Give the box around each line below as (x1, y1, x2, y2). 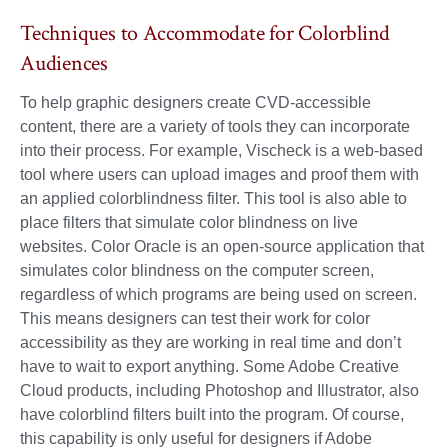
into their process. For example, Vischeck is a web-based (20, 142, 423, 160)
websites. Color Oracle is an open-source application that (20, 238, 424, 256)
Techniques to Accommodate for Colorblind (20, 19, 391, 49)
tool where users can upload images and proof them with (20, 166, 419, 184)
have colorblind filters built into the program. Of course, (20, 406, 404, 424)
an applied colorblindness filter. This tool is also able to (20, 190, 407, 208)
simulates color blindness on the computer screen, (20, 262, 374, 280)
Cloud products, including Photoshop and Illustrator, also (20, 382, 419, 400)
